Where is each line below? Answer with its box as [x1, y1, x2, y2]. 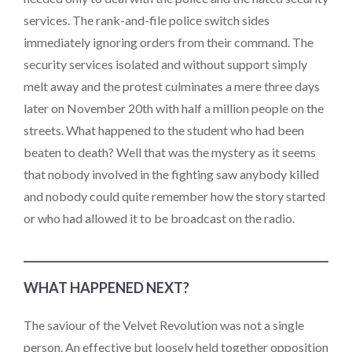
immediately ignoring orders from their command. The [24, 35, 313, 50]
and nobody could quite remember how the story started [24, 189, 325, 204]
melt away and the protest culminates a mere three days [24, 79, 320, 94]
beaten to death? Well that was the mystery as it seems [24, 145, 316, 160]
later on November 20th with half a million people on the [24, 101, 324, 116]
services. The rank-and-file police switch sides [24, 13, 269, 28]
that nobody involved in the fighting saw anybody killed [24, 167, 319, 182]
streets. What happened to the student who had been [24, 123, 304, 138]
